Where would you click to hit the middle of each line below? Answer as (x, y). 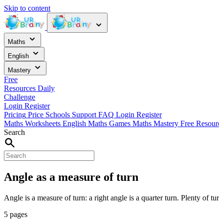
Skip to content (27, 8)
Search (14, 132)
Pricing (15, 115)
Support (84, 115)
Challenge (20, 97)
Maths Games (110, 123)
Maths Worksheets (33, 123)
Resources (21, 88)
